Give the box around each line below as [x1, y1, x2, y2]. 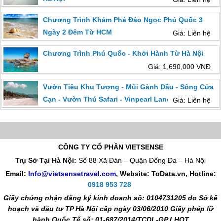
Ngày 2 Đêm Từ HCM [43, 28, 112, 37]
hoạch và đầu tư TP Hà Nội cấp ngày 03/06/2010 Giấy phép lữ [7, 204, 214, 213]
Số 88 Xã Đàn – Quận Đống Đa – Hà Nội [78, 156, 206, 164]
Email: [5, 169, 28, 178]
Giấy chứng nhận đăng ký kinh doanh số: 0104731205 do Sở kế [3, 193, 218, 202]
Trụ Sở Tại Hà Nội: [15, 156, 78, 164]
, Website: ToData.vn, [115, 169, 189, 178]
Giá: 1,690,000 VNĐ [147, 63, 211, 71]
